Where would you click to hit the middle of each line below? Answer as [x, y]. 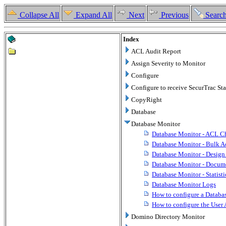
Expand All [93, 15]
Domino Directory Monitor [168, 217]
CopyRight [147, 100]
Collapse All [38, 15]
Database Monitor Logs [184, 184]
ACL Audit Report [156, 51]
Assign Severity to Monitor [168, 63]
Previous [174, 15]
